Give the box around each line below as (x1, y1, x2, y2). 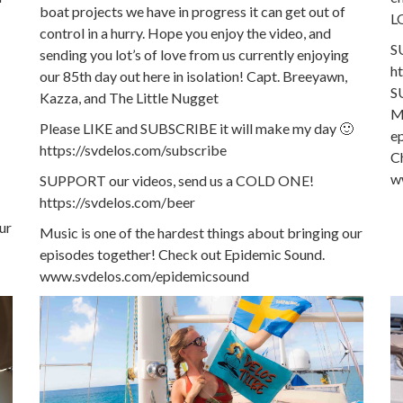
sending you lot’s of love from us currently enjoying (40, 46, 349, 63)
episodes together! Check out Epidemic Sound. (40, 246, 325, 263)
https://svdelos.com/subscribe (40, 141, 227, 158)
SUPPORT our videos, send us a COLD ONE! (40, 172, 314, 189)
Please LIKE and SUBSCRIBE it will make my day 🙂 (40, 120, 354, 137)
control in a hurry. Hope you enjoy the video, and (40, 24, 331, 41)
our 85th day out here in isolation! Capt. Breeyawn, (40, 67, 347, 85)
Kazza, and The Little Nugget (40, 89, 219, 106)
